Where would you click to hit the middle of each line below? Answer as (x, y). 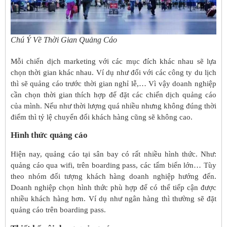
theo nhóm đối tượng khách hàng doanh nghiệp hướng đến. (113, 177)
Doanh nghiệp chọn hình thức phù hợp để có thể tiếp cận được (113, 188)
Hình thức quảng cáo (49, 135)
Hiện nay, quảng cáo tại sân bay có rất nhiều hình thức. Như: (113, 154)
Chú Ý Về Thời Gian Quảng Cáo (64, 40)
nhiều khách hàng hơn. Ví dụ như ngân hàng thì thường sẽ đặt (113, 199)
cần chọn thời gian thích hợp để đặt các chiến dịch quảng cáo (113, 94)
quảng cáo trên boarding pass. (58, 210)
